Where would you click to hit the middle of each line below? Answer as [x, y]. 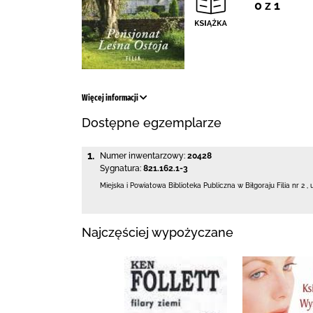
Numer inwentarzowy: [143, 156]
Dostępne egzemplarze [152, 123]
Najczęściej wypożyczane [158, 232]
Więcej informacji [111, 98]
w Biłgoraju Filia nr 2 [271, 185]
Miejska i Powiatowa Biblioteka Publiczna [169, 185]
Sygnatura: [121, 168]
